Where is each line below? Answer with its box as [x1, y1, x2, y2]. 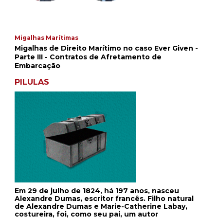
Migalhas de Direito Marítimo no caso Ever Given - [15, 44, 198, 53]
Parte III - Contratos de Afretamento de [15, 53, 162, 62]
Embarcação [15, 61, 60, 71]
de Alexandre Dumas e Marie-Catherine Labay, [15, 202, 187, 211]
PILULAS [15, 77, 49, 87]
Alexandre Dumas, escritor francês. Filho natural [15, 194, 194, 203]
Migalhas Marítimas [15, 34, 78, 42]
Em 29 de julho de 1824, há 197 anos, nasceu [15, 186, 179, 196]
